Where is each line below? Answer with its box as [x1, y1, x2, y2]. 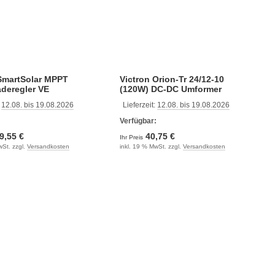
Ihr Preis [119, 134, 145, 141]
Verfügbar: [119, 117, 157, 125]
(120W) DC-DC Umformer [119, 84, 222, 94]
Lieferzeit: [122, 101, 157, 109]
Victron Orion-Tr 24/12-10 [119, 74, 224, 84]
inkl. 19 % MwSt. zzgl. [119, 143, 183, 150]
